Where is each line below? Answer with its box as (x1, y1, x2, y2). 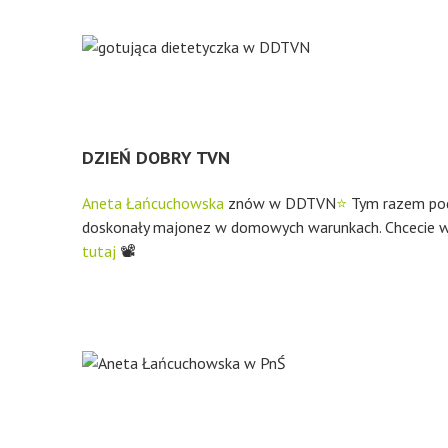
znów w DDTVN (224, 193, 336, 213)
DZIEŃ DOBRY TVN (82, 146, 230, 169)
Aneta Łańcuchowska (82, 193, 224, 213)
